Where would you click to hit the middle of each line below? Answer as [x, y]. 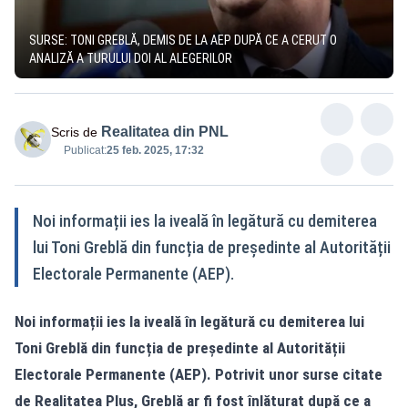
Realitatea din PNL [165, 131]
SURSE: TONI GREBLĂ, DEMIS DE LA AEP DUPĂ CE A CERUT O [183, 40]
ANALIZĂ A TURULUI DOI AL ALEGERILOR [131, 58]
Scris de [74, 132]
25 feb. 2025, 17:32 [155, 150]
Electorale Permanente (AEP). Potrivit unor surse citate [199, 374]
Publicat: [85, 150]
